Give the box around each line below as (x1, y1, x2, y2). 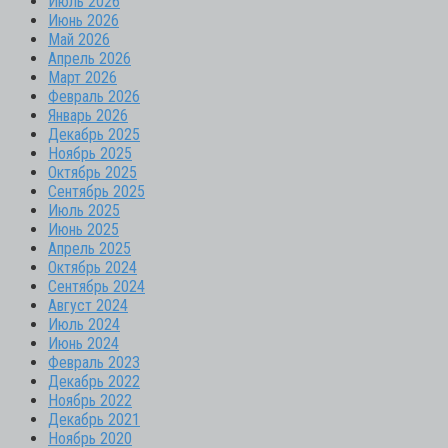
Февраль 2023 (48, 352, 140, 372)
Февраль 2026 (48, 86, 140, 106)
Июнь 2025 (48, 219, 119, 239)
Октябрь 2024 (48, 257, 137, 277)
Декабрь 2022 (48, 371, 140, 391)
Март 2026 (48, 67, 117, 87)
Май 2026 (48, 29, 110, 49)
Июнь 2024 (48, 333, 119, 353)
